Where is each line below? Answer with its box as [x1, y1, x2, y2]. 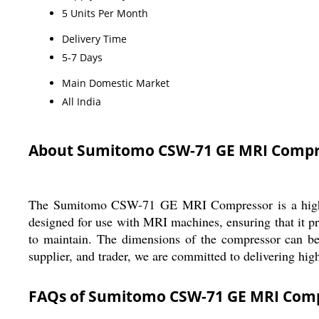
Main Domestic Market [62, 75, 169, 90]
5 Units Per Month [62, 6, 148, 20]
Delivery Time [62, 31, 127, 46]
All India [62, 94, 101, 108]
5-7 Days [62, 50, 103, 64]
